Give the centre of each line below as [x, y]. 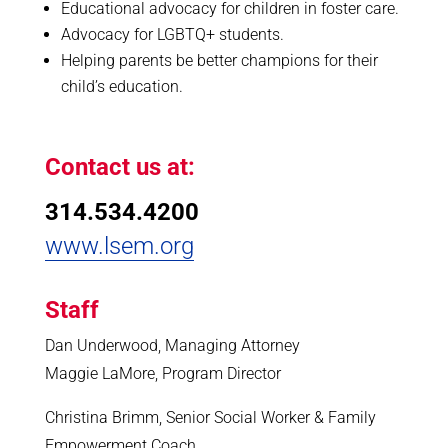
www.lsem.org [119, 246]
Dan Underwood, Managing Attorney [172, 345]
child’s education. [121, 86]
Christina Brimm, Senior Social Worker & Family [210, 417]
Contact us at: [119, 167]
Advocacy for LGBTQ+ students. [172, 34]
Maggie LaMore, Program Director [162, 373]
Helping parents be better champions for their [219, 60]
